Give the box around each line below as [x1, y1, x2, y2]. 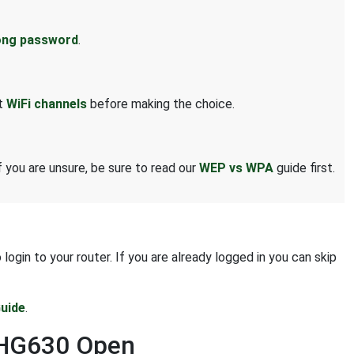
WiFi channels [6, 96, 87, 112]
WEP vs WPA [199, 160, 273, 176]
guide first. [273, 160, 335, 176]
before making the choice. [87, 96, 235, 112]
